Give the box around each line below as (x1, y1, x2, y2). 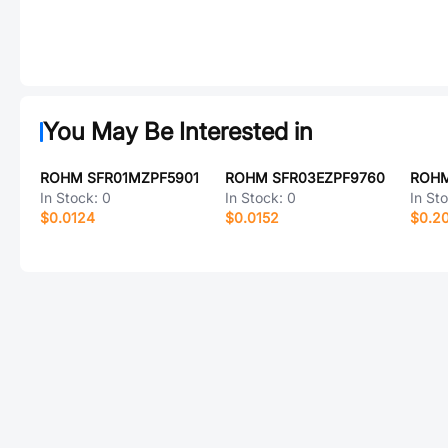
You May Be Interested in (43, 117, 313, 146)
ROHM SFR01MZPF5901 (40, 169, 199, 186)
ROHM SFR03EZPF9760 (224, 169, 385, 186)
